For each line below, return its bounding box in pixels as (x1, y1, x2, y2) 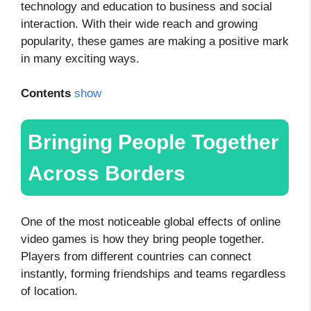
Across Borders (28, 162, 185, 185)
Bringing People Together (28, 131, 279, 154)
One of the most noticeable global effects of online (21, 215, 280, 228)
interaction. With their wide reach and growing (21, 17, 258, 31)
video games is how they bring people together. (21, 232, 264, 246)
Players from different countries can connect (21, 249, 251, 263)
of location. (21, 284, 81, 298)
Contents (21, 87, 71, 101)
